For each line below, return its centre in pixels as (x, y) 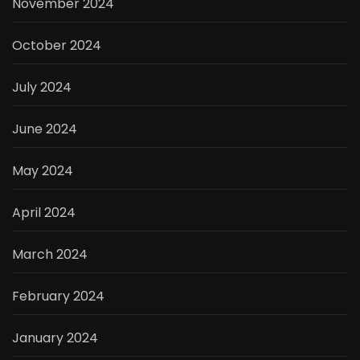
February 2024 (58, 296)
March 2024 (50, 254)
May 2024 (43, 170)
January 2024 (55, 337)
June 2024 (45, 129)
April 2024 (44, 212)
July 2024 (42, 87)
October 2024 (57, 45)
